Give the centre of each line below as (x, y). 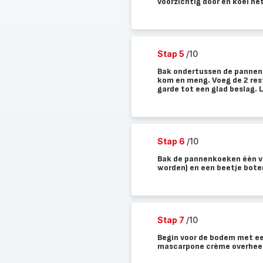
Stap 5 (171, 54)
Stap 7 (171, 220)
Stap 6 (172, 141)
